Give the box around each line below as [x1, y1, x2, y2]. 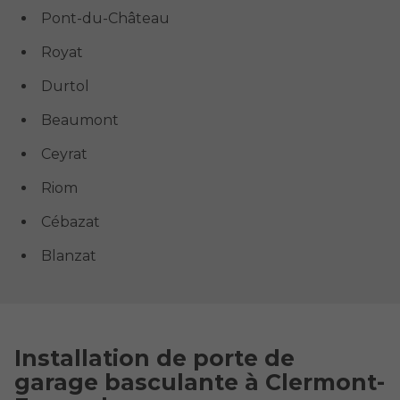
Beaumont [40, 111, 119, 129]
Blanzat [40, 246, 96, 264]
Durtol [40, 77, 89, 95]
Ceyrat [40, 145, 87, 162]
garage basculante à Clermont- [14, 369, 385, 396]
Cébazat [40, 212, 100, 230]
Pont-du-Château [40, 9, 170, 27]
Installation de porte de [14, 345, 295, 372]
